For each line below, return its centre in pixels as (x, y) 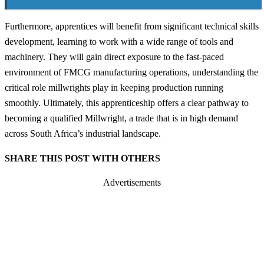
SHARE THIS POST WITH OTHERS (82, 158)
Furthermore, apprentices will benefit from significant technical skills (132, 26)
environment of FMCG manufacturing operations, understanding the (131, 72)
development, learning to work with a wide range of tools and (119, 41)
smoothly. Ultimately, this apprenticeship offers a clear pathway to (127, 103)
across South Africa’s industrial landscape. (83, 133)
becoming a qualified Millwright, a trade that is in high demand (121, 118)
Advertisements (132, 183)
